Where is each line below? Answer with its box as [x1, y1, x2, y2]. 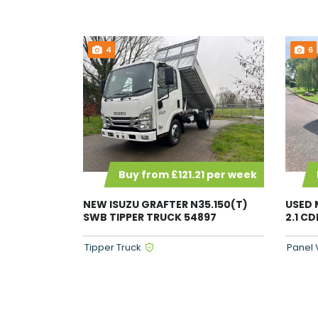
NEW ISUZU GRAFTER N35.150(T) [83, 197, 248, 212]
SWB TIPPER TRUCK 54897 [83, 210, 216, 225]
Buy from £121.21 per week [119, 168, 257, 182]
